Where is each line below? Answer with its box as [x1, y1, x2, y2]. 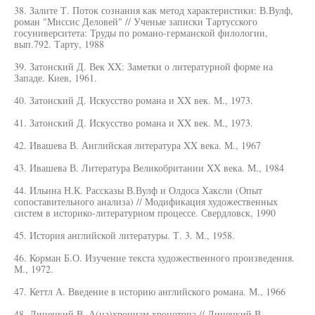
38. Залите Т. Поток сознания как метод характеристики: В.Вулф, [14, 4, 293, 17]
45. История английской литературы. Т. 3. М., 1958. [14, 229, 235, 242]
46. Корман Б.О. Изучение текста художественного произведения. [14, 251, 295, 264]
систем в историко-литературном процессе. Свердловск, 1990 [14, 206, 276, 219]
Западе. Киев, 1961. [14, 71, 97, 84]
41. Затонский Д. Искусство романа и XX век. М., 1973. [14, 116, 253, 129]
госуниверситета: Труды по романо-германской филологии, [14, 26, 268, 39]
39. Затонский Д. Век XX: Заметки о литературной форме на [14, 60, 273, 73]
